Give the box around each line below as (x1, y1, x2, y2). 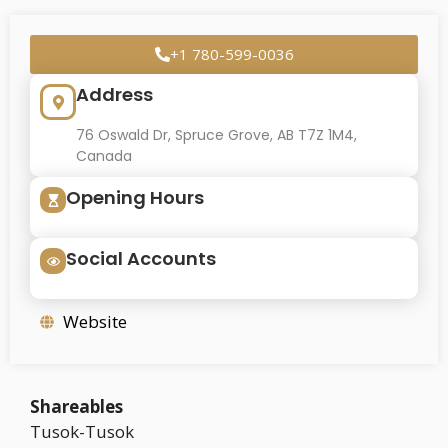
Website (62, 310, 127, 333)
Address (76, 82, 153, 107)
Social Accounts (66, 246, 216, 271)
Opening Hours (66, 185, 204, 210)
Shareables (30, 395, 123, 418)
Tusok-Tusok (30, 420, 134, 443)
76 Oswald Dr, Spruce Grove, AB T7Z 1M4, (76, 125, 357, 145)
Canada (76, 146, 132, 166)
